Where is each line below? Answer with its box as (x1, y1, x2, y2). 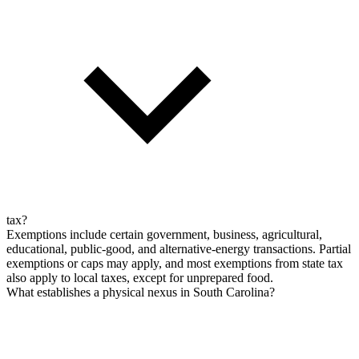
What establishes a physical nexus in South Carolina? (6, 285, 275, 300)
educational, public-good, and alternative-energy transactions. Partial (6, 242, 351, 256)
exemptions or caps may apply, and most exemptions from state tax (6, 256, 343, 271)
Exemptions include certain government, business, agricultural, (6, 228, 322, 242)
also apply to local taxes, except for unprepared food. (6, 271, 273, 285)
